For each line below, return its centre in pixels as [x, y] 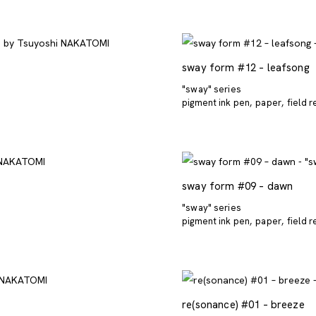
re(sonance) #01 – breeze [243, 304]
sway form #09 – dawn [238, 186]
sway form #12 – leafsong [246, 67]
